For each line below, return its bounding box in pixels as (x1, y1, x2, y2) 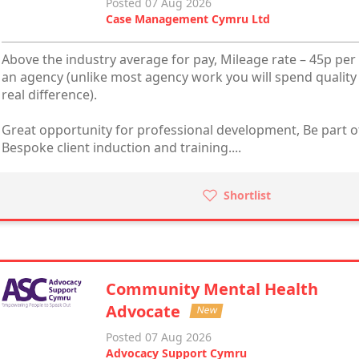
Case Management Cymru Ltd (106, 11, 271, 26)
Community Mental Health (106, 278, 319, 300)
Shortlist (220, 188, 272, 203)
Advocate (106, 301, 185, 322)
